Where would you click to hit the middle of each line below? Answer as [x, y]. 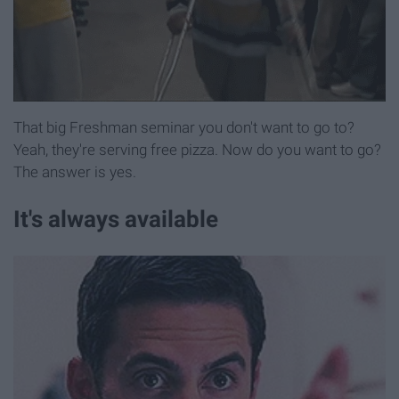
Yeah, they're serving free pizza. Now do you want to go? [197, 150]
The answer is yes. [75, 172]
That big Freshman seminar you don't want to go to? [184, 128]
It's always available [116, 220]
